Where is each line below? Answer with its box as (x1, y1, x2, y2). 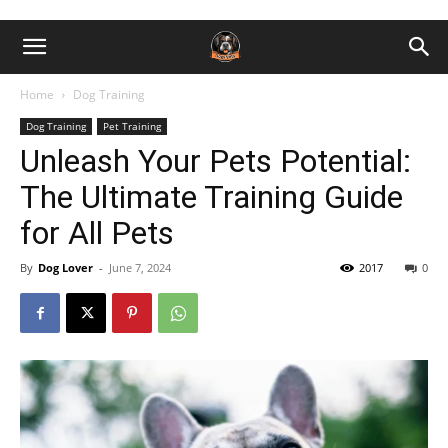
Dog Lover (38, 260, 93, 275)
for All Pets (20, 214, 174, 252)
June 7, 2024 (109, 260, 171, 275)
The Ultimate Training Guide (20, 178, 403, 216)
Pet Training (103, 119, 161, 133)
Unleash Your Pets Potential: (20, 142, 411, 180)
